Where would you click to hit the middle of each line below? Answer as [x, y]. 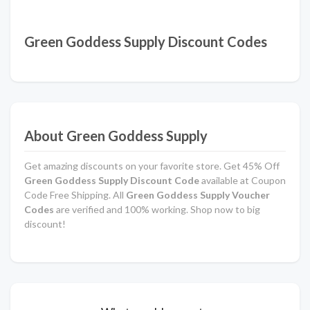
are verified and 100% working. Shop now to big [157, 209]
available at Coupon [243, 180]
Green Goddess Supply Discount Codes [146, 41]
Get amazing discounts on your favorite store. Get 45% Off [152, 165]
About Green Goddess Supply [116, 135]
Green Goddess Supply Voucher [197, 194]
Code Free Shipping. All [74, 194]
